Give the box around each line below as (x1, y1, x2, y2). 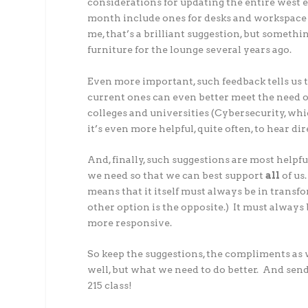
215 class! (87, 280, 133, 291)
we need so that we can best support (87, 169, 266, 181)
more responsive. (87, 217, 173, 228)
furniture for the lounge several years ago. (87, 44, 292, 56)
